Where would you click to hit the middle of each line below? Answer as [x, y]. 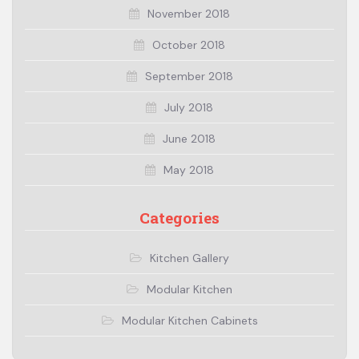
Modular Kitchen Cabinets [190, 320]
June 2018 [189, 138]
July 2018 [189, 107]
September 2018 [189, 76]
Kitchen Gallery [190, 258]
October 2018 [189, 44]
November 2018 [189, 13]
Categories [179, 217]
